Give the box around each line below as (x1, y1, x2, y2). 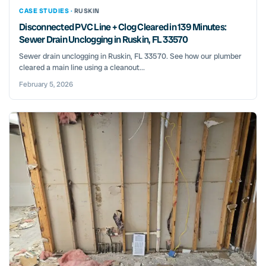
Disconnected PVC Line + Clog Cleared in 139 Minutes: (19, 20, 226, 33)
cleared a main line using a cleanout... (19, 62, 145, 72)
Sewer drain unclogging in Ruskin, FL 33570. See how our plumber (19, 50, 242, 61)
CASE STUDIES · (19, 6, 74, 15)
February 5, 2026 (19, 79, 73, 89)
